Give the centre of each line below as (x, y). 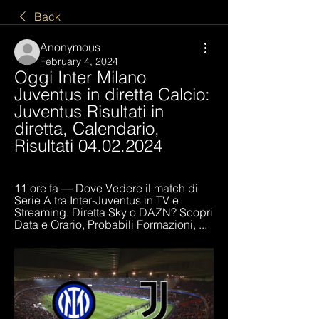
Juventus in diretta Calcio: (112, 94)
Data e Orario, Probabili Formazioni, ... (111, 224)
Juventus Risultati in (89, 111)
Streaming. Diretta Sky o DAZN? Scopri (114, 212)
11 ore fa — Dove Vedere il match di (106, 188)
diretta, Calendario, (87, 128)
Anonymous (70, 47)
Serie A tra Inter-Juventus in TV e (96, 200)
